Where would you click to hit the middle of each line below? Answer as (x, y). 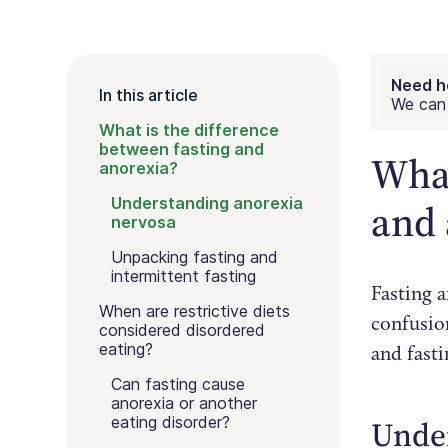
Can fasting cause (178, 384)
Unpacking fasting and (195, 257)
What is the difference (189, 130)
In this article (149, 95)
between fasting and (182, 149)
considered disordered (182, 330)
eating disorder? (171, 422)
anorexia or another (184, 403)
